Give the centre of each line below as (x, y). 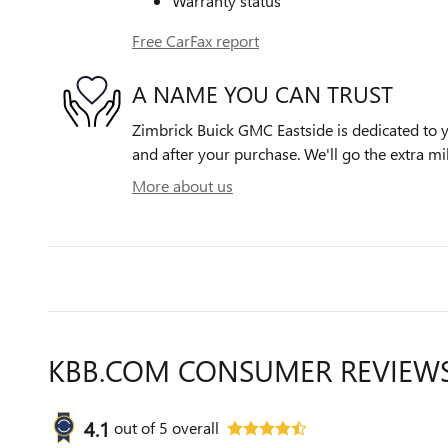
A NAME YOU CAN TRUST (262, 93)
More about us (182, 185)
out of (136, 427)
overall (193, 427)
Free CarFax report (195, 40)
